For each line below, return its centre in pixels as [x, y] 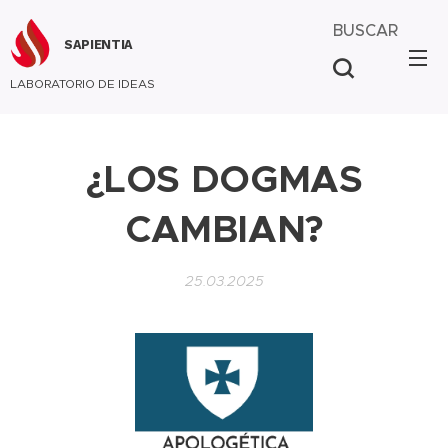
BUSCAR [365, 30]
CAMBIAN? [224, 229]
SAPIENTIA [99, 44]
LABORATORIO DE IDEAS [82, 83]
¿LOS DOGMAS [224, 179]
